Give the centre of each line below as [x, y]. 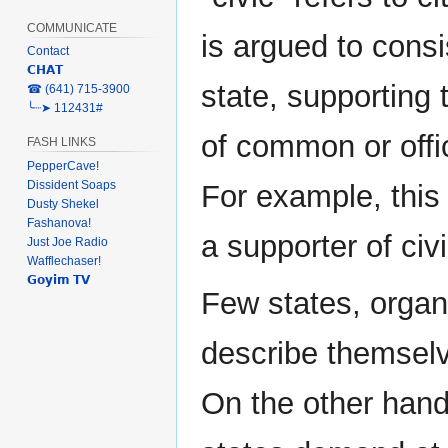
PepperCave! [63, 166]
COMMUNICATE [72, 27]
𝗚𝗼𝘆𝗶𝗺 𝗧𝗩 [59, 280]
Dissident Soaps [72, 185]
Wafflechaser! [64, 261]
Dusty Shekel [63, 204]
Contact [48, 51]
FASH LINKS [62, 142]
